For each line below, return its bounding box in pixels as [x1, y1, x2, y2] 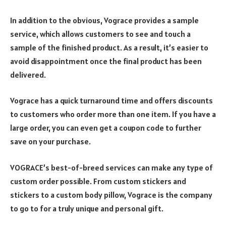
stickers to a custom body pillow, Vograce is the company [10, 189, 212, 200]
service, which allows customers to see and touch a [10, 28, 191, 39]
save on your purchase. [10, 136, 91, 147]
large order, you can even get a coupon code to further [10, 123, 201, 133]
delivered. [10, 69, 46, 80]
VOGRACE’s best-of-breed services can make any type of [10, 162, 213, 173]
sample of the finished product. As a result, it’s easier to [10, 42, 208, 52]
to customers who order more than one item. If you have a [10, 109, 216, 120]
